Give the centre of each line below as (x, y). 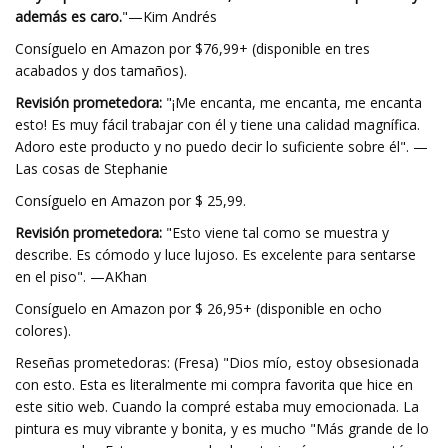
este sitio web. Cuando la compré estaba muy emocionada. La (217, 406)
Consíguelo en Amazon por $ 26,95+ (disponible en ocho (198, 308)
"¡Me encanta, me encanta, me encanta (292, 102)
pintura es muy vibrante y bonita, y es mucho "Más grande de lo (222, 428)
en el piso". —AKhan (81, 276)
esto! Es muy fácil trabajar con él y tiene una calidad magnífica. (217, 124)
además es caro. (68, 16)
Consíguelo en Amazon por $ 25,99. (130, 200)
